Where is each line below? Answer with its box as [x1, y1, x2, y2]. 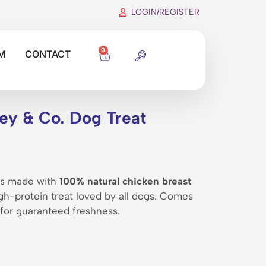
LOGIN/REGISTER [131, 7, 199, 17]
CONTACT [25, 48, 71, 60]
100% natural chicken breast [59, 175, 191, 188]
